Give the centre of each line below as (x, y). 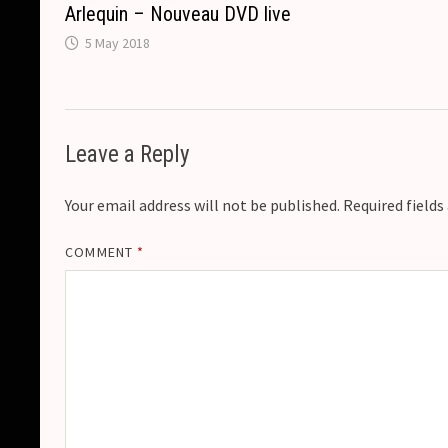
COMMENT (101, 251)
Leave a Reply (128, 154)
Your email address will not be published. (203, 204)
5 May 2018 (118, 42)
